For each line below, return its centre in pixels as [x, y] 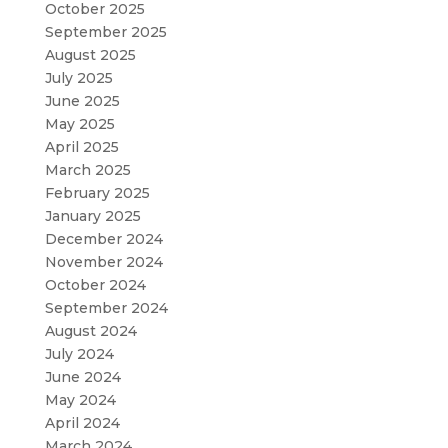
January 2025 [92, 216]
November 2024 [103, 262]
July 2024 [79, 354]
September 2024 [106, 308]
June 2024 [82, 377]
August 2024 [90, 331]
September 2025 [105, 32]
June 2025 [82, 101]
